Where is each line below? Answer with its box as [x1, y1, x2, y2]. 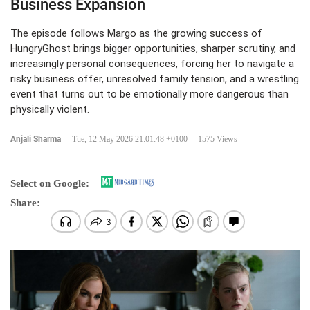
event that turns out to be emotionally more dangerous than [10, 88, 289, 100]
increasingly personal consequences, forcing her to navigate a [10, 57, 294, 70]
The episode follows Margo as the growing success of [10, 27, 262, 39]
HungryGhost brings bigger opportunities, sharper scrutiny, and [10, 42, 295, 55]
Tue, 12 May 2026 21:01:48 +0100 [72, 134, 188, 144]
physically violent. [10, 103, 89, 116]
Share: [10, 197, 40, 208]
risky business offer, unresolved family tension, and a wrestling [10, 73, 299, 85]
